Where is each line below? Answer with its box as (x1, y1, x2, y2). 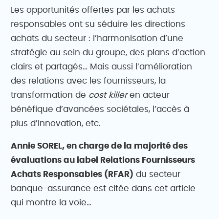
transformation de (11, 91, 89, 99)
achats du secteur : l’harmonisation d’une (11, 34, 184, 43)
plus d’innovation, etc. (11, 119, 101, 128)
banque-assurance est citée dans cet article (11, 184, 196, 193)
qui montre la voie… (11, 198, 92, 207)
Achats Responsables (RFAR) (11, 170, 134, 178)
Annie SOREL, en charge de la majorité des (11, 142, 188, 150)
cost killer (88, 91, 128, 99)
